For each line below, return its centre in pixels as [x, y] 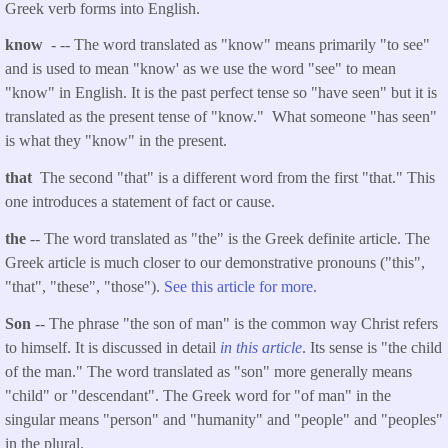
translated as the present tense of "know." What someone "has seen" [221, 117]
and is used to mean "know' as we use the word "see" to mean [200, 69]
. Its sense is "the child [372, 347]
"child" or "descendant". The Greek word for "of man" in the [198, 395]
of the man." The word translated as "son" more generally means [208, 371]
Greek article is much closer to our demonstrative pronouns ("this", [215, 262]
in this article [261, 347]
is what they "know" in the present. [116, 141]
